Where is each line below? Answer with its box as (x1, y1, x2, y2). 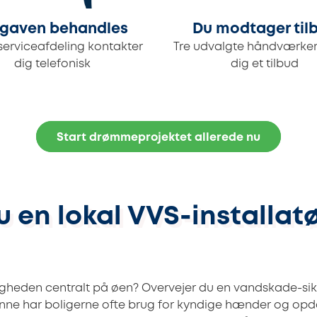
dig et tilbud (231, 59, 299, 70)
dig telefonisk (14, 59, 91, 70)
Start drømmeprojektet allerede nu (57, 132, 260, 144)
